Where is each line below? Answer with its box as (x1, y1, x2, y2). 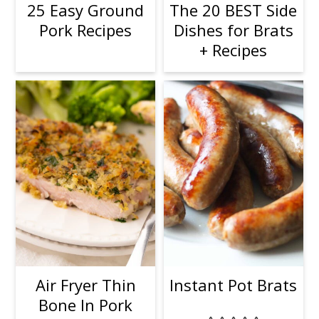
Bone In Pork (38, 294, 133, 316)
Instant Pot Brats (169, 274, 298, 296)
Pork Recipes (39, 19, 132, 41)
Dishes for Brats (173, 19, 293, 41)
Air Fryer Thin (35, 274, 136, 296)
